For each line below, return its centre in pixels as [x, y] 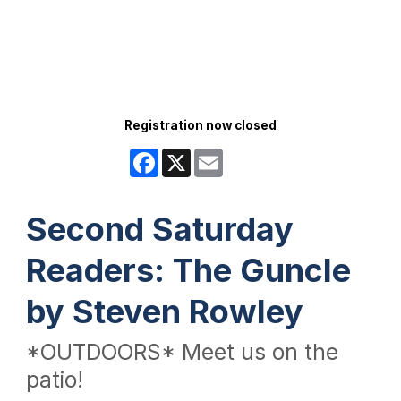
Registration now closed [200, 125]
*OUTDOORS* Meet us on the [182, 351]
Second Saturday [159, 229]
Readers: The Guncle [188, 270]
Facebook [188, 155]
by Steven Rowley [164, 311]
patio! [54, 379]
